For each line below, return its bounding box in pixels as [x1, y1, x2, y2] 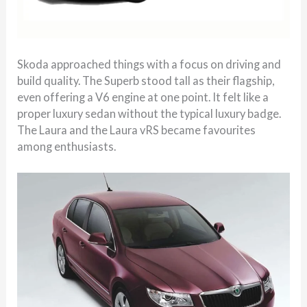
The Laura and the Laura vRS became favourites [17, 123, 256, 136]
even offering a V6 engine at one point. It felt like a [17, 90, 269, 103]
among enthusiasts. [17, 139, 116, 153]
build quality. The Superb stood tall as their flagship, [17, 73, 275, 87]
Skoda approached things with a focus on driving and [17, 57, 282, 71]
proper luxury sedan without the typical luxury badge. [17, 106, 282, 120]
